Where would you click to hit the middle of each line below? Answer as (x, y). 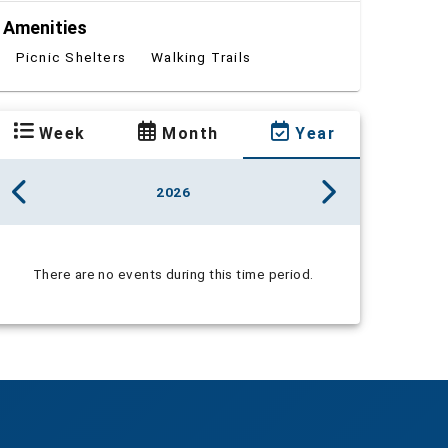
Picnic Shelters (70, 56)
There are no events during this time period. (173, 273)
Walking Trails (201, 56)
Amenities (45, 28)
